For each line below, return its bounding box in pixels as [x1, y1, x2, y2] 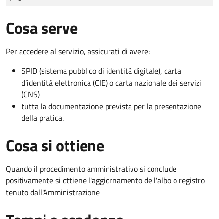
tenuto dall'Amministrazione [6, 186, 100, 198]
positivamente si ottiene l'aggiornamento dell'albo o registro [6, 174, 205, 186]
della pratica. [22, 111, 64, 124]
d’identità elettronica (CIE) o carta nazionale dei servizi [22, 76, 201, 88]
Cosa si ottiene [6, 133, 104, 157]
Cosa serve [6, 16, 78, 40]
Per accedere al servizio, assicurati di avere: [6, 45, 150, 57]
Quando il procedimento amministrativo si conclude [6, 162, 176, 175]
